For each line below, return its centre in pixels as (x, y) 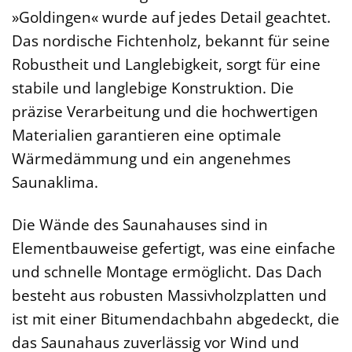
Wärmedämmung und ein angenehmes (151, 158)
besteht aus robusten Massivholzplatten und (169, 295)
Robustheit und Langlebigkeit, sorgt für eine (166, 64)
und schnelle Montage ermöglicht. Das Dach (167, 272)
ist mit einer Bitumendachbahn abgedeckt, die (176, 319)
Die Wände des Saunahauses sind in (140, 225)
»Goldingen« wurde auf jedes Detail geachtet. (171, 16)
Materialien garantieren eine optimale (147, 134)
